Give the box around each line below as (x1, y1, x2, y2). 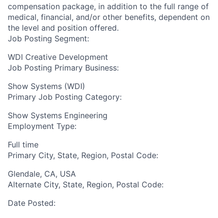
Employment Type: (8, 121, 76, 131)
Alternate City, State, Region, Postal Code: (8, 180, 163, 189)
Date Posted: (8, 198, 55, 208)
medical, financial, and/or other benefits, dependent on (8, 12, 210, 22)
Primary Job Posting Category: (8, 92, 122, 102)
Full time (8, 140, 38, 149)
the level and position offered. (8, 23, 119, 33)
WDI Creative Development (8, 52, 108, 62)
